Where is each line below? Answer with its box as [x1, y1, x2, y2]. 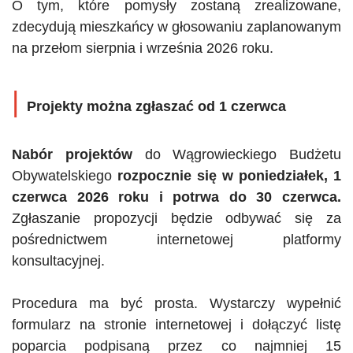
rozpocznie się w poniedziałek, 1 [117, 167, 341, 184]
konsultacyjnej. [12, 252, 105, 269]
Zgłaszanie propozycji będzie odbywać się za [12, 210, 341, 226]
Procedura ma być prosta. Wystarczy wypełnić [12, 295, 341, 311]
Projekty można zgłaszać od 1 [27, 98, 231, 114]
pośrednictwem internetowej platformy [12, 231, 341, 247]
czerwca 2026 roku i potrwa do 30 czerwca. [12, 188, 341, 205]
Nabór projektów [12, 146, 132, 162]
